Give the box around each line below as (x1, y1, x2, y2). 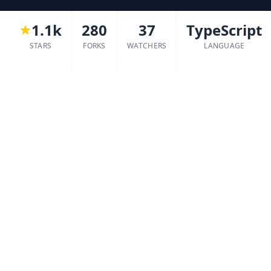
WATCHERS (127, 41, 167, 51)
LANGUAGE (204, 41, 245, 51)
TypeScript (186, 20, 263, 40)
